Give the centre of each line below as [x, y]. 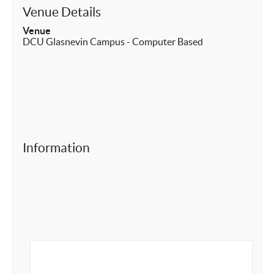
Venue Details [62, 12]
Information [56, 148]
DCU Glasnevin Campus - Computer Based [113, 42]
